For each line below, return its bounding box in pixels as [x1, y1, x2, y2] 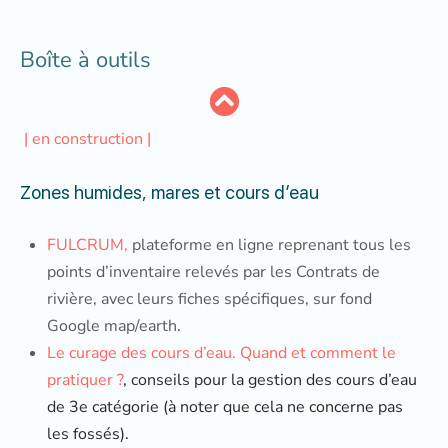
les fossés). [47, 423, 129, 445]
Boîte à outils [20, 45, 151, 75]
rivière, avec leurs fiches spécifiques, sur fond [47, 288, 372, 310]
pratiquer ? [47, 369, 123, 391]
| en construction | [20, 128, 151, 150]
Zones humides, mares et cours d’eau [20, 182, 319, 203]
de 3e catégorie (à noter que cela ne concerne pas [47, 396, 403, 418]
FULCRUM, [47, 234, 128, 256]
